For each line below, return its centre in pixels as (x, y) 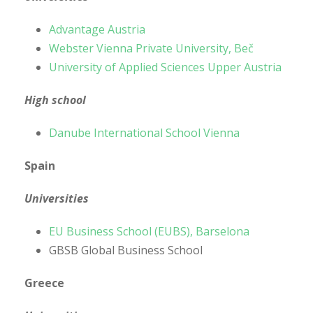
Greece (44, 283)
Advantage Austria (97, 29)
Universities (57, 198)
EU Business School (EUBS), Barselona (149, 231)
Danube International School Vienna (144, 132)
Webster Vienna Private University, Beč (151, 48)
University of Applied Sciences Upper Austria (165, 67)
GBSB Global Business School (126, 250)
